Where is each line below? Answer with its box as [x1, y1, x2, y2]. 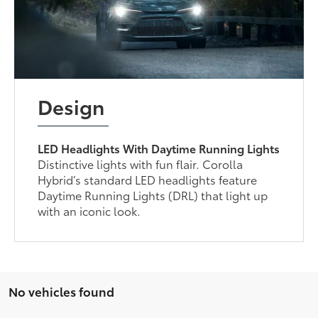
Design [38, 92, 105, 121]
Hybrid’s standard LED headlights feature [38, 171, 258, 188]
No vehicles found [9, 283, 114, 300]
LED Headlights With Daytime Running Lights [38, 140, 280, 157]
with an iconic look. [38, 202, 141, 219]
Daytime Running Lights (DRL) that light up [38, 187, 268, 204]
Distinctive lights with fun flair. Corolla [38, 155, 243, 172]
